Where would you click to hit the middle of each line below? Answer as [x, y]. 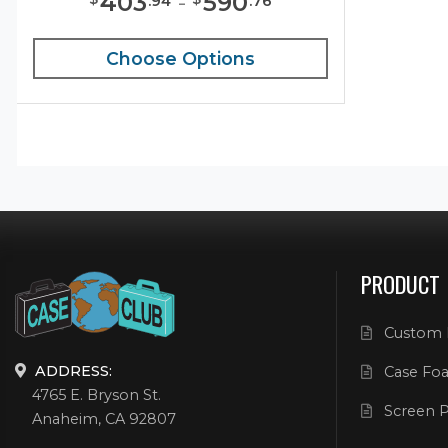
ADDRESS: [73, 370]
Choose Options [180, 59]
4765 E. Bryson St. [97, 394]
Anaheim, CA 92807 [104, 418]
